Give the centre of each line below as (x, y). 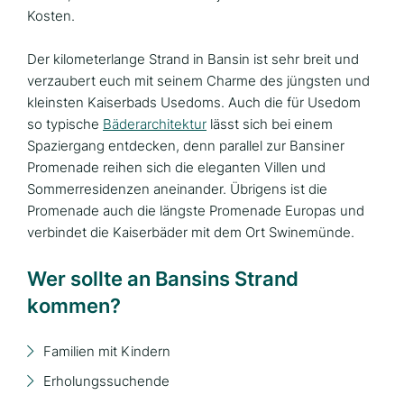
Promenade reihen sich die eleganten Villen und (176, 167)
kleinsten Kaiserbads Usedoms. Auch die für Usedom (194, 102)
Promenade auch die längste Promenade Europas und (196, 210)
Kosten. (51, 15)
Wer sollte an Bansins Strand (163, 278)
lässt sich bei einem (270, 124)
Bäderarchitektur (155, 124)
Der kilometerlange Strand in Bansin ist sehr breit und (193, 59)
